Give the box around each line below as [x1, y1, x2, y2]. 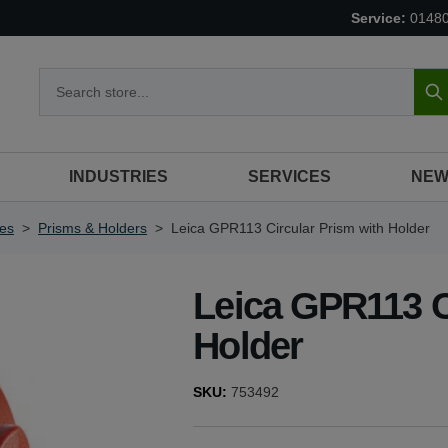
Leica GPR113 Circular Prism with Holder [171, 220, 430, 236]
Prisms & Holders [38, 220, 147, 236]
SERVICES [248, 168, 331, 185]
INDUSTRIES [69, 168, 168, 185]
